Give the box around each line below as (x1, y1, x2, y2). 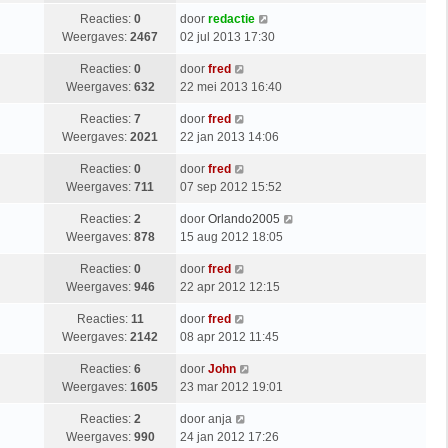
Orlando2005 (208, 211, 280, 226)
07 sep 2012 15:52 (180, 179, 282, 194)
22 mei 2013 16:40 (180, 79, 282, 94)
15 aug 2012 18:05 (180, 229, 283, 244)
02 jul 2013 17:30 (180, 29, 275, 44)
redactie (208, 11, 255, 26)
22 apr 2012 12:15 (180, 279, 280, 294)
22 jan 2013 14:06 (180, 129, 279, 144)
